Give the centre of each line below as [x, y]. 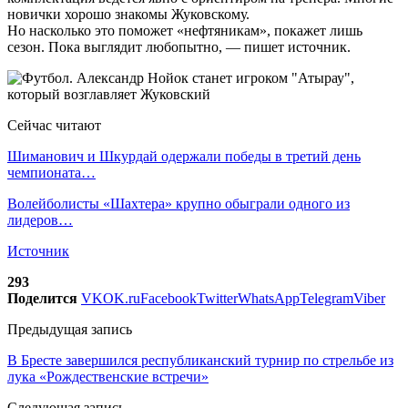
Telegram [326, 298]
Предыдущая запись [70, 329]
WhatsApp [269, 298]
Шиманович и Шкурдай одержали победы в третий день [184, 156]
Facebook [168, 298]
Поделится [42, 298]
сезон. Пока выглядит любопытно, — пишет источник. [179, 46]
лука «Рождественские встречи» [108, 376]
